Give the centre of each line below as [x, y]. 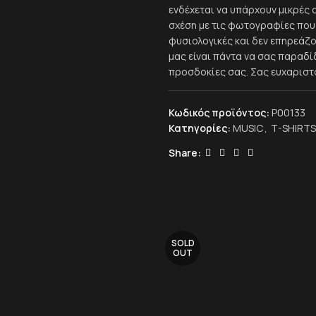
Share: [185, 152]
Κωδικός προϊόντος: [220, 113]
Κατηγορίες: [200, 128]
